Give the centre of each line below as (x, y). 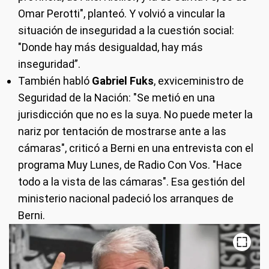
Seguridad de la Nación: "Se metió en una (116, 97)
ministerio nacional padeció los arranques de (126, 198)
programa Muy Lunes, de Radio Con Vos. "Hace (130, 165)
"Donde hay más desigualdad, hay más (110, 47)
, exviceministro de (199, 80)
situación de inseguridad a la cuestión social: (126, 30)
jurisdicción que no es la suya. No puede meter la (135, 114)
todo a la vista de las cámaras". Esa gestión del (131, 181)
